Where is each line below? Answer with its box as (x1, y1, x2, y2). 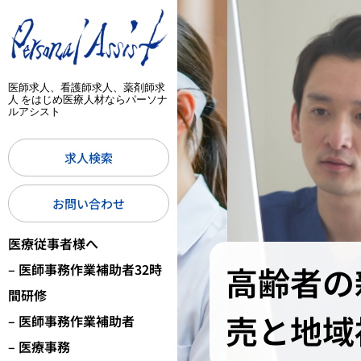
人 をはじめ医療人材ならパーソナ (8, 93, 168, 106)
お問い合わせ (52, 195, 125, 213)
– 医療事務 (8, 337, 70, 357)
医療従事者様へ (8, 234, 98, 254)
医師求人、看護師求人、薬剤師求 (8, 81, 165, 94)
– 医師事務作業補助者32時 (8, 259, 162, 280)
